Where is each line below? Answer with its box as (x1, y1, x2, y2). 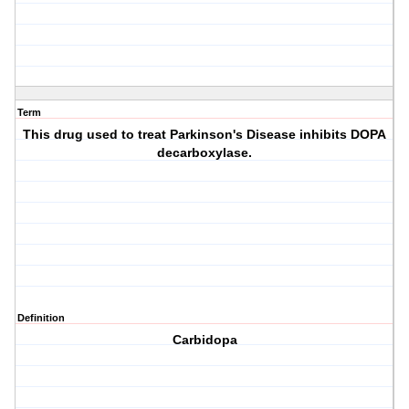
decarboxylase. (157, 145, 253, 161)
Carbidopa (172, 332, 237, 348)
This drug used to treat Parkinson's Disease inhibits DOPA (23, 127, 387, 142)
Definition (17, 312, 65, 324)
